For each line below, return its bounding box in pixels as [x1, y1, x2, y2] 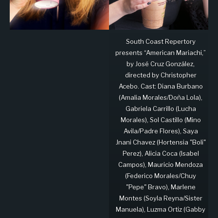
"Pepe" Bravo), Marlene [126, 182, 196, 191]
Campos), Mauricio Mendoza [118, 160, 203, 168]
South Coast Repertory [126, 37, 196, 45]
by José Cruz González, [127, 59, 195, 68]
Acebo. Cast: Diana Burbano [118, 82, 203, 90]
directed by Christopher [125, 71, 197, 79]
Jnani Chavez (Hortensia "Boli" [115, 138, 206, 146]
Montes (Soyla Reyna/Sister [119, 194, 202, 202]
